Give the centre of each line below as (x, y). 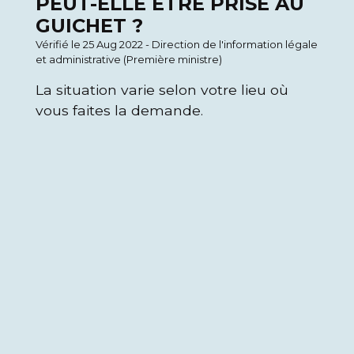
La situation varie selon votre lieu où (162, 90)
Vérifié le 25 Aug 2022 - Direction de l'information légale (177, 44)
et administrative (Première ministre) (129, 59)
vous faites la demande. (119, 110)
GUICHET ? (89, 26)
